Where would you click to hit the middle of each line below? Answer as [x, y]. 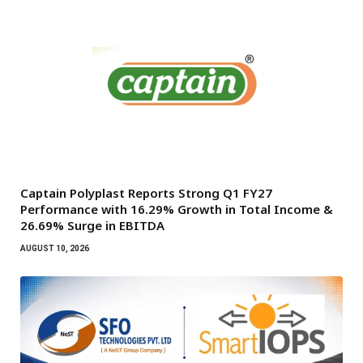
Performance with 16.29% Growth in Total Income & [177, 209]
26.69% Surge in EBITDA [92, 225]
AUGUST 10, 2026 [55, 248]
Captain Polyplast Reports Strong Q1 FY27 [146, 192]
